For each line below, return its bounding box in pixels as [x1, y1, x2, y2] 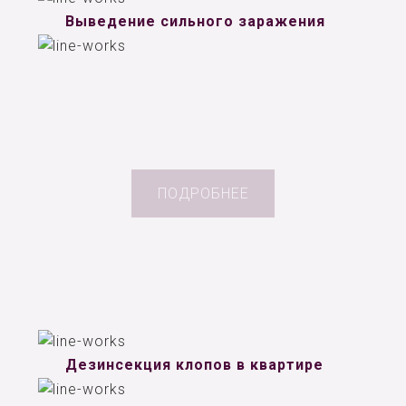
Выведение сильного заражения [64, 12, 325, 30]
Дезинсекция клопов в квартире [64, 356, 324, 374]
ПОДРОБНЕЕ [157, 184, 249, 202]
